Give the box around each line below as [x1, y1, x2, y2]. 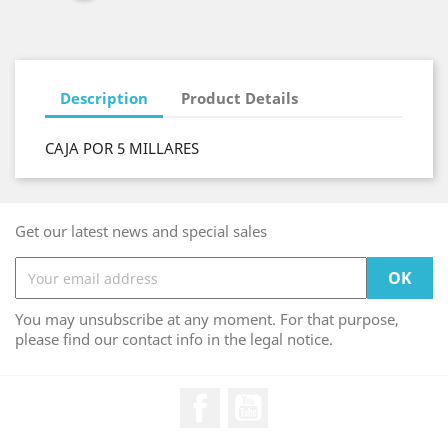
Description [60, 87, 148, 108]
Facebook [220, 387, 293, 409]
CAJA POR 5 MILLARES [45, 138, 199, 158]
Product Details [181, 87, 299, 108]
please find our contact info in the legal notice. [15, 329, 333, 349]
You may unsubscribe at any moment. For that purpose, [15, 309, 399, 329]
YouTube [268, 387, 335, 409]
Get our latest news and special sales [15, 221, 267, 241]
